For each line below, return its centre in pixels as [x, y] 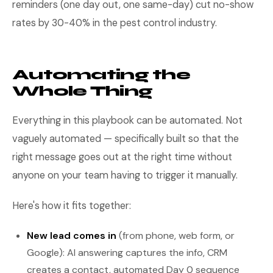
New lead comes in [72, 236]
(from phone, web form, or [175, 236]
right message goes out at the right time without [122, 157]
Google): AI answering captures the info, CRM [127, 253]
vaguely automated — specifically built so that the [126, 139]
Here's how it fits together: [72, 206]
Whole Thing [83, 91]
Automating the [101, 75]
